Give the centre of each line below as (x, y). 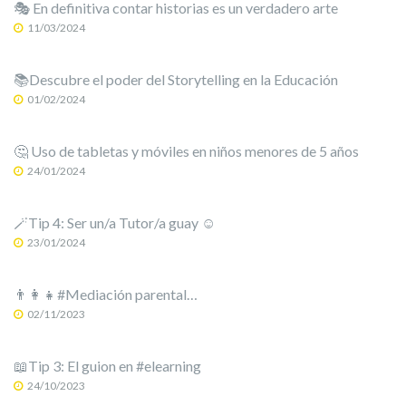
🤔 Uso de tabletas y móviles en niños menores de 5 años (186, 151)
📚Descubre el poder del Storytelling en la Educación (176, 79)
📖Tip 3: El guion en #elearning (107, 366)
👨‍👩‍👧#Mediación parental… (106, 294)
